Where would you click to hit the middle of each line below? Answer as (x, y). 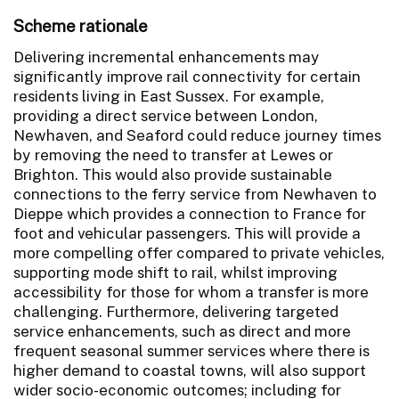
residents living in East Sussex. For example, (169, 96)
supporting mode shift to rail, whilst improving (175, 272)
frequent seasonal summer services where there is (191, 350)
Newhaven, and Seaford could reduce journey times (197, 135)
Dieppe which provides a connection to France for (190, 213)
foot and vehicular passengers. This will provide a (187, 233)
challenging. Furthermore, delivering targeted (176, 311)
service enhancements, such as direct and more (182, 331)
